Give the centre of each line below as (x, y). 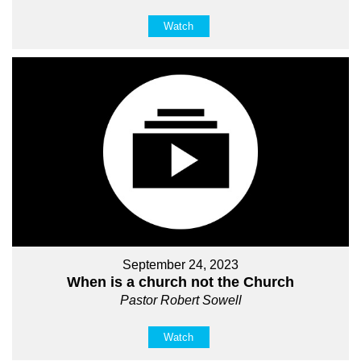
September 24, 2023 (180, 265)
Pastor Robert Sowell (180, 301)
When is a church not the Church (180, 282)
